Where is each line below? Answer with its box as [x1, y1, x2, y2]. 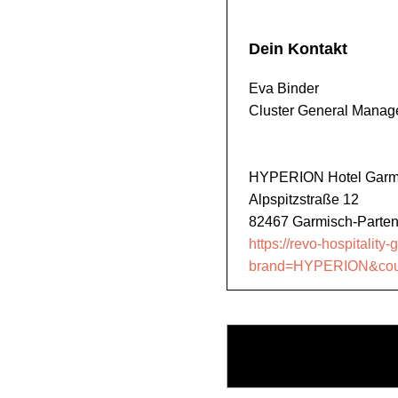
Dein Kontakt [249, 39, 347, 58]
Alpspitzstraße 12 [249, 191, 359, 207]
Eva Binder [249, 80, 319, 96]
